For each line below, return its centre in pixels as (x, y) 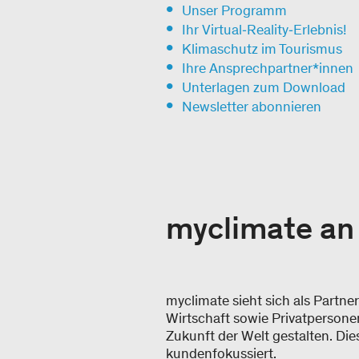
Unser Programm (234, 10)
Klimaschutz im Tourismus (262, 49)
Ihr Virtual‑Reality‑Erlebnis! (264, 30)
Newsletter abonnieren (252, 107)
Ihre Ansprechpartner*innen (268, 68)
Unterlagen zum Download (264, 87)
